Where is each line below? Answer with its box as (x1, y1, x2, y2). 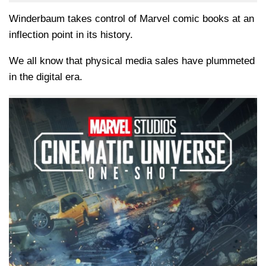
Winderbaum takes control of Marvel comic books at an (9, 12, 254, 24)
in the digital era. (9, 71, 83, 83)
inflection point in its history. (9, 28, 133, 40)
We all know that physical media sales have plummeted (9, 55, 255, 66)
